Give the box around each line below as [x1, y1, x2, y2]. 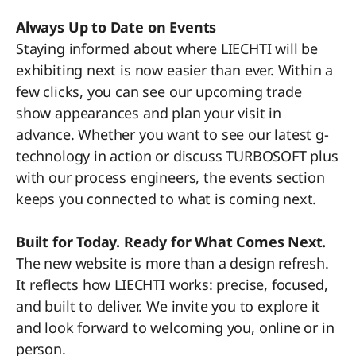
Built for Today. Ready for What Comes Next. [16, 231, 327, 251]
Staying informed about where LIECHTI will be [16, 38, 319, 58]
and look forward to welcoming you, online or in [16, 317, 335, 337]
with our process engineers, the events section [16, 167, 325, 187]
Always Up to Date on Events [16, 17, 217, 37]
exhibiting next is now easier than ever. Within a [16, 60, 334, 79]
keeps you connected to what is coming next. [16, 188, 317, 208]
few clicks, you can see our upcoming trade [16, 81, 302, 101]
